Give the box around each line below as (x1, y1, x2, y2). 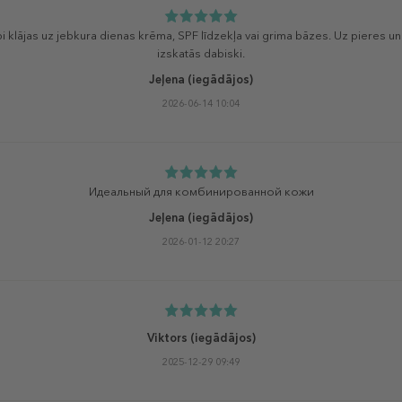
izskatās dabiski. (157, 46, 245, 60)
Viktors (146, 330, 188, 345)
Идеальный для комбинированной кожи (88, 184, 314, 198)
